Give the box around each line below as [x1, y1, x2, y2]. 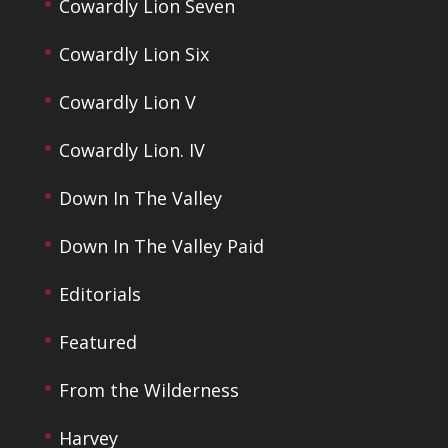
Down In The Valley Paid [58, 233, 264, 258]
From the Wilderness [58, 377, 239, 402]
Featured [58, 329, 137, 354]
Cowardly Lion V [58, 89, 196, 114]
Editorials [58, 281, 141, 306]
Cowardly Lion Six [58, 41, 209, 66]
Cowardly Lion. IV [58, 137, 205, 162]
